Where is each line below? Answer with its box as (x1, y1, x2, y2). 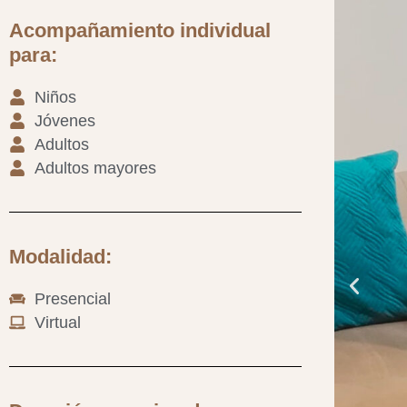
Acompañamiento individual (9, 19, 271, 43)
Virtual (34, 313, 81, 333)
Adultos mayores (34, 159, 156, 178)
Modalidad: (9, 245, 112, 269)
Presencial (34, 290, 111, 309)
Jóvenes (34, 112, 95, 131)
